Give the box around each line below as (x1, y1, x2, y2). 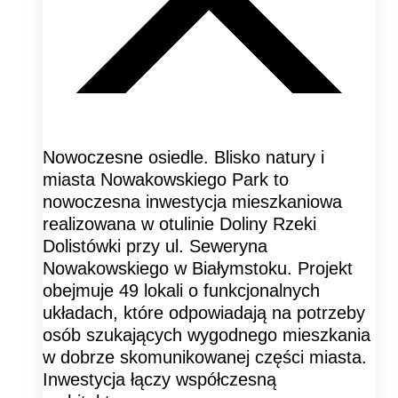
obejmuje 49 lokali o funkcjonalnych (43, 280, 320, 300)
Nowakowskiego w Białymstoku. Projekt (43, 258, 353, 278)
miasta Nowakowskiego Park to (43, 169, 289, 189)
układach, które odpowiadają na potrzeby (43, 302, 365, 322)
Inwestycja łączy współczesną (43, 369, 276, 389)
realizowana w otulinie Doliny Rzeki (43, 213, 316, 234)
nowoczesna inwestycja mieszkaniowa (43, 191, 342, 211)
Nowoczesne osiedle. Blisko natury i (43, 147, 324, 167)
